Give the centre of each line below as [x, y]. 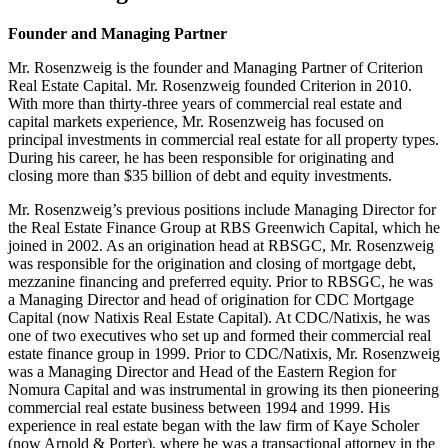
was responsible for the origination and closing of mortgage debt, [212, 263]
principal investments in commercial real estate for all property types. [223, 139]
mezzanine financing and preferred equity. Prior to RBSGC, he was [220, 281]
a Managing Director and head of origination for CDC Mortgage [211, 299]
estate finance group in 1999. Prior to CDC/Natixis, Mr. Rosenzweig [224, 353]
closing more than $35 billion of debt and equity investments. [200, 175]
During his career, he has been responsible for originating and [201, 157]
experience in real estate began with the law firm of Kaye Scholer [213, 425]
